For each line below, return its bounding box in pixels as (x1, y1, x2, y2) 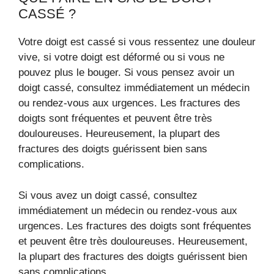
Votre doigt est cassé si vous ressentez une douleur (18, 36, 256, 48)
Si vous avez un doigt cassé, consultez (18, 189, 198, 201)
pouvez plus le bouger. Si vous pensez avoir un (18, 67, 234, 79)
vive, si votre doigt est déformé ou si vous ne (18, 51, 224, 64)
